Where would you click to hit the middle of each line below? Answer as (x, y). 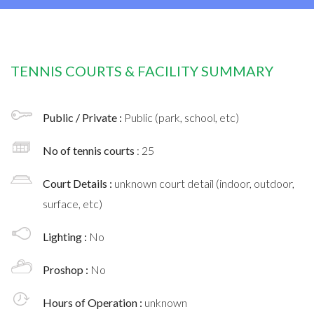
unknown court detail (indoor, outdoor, (204, 183)
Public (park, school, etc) (182, 117)
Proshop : (67, 269)
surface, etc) (73, 203)
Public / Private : (83, 117)
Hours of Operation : (94, 302)
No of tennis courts (90, 150)
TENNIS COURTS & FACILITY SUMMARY (142, 70)
